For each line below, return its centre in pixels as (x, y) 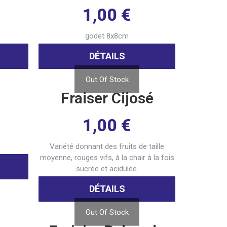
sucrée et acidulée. (107, 169)
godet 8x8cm (107, 36)
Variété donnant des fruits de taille (107, 147)
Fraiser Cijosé (107, 98)
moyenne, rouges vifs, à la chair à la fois (107, 158)
